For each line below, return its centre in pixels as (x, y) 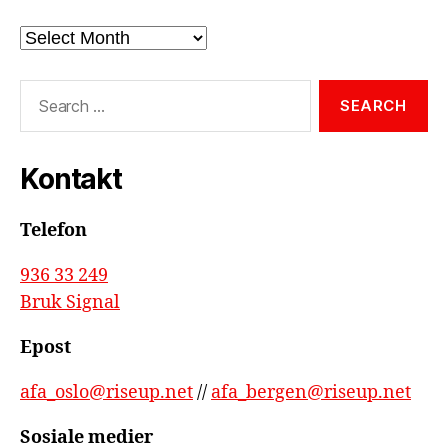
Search (39, 89)
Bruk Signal (70, 302)
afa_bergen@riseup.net (311, 392)
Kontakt (71, 178)
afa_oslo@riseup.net (106, 392)
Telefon (53, 230)
